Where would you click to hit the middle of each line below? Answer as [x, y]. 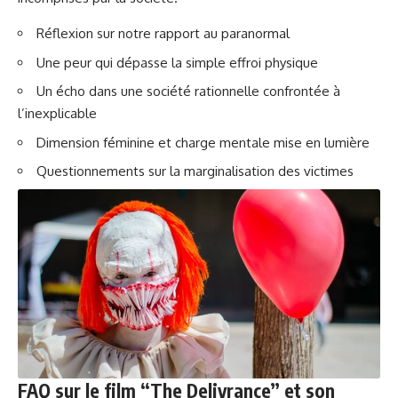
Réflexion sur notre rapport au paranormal [163, 34]
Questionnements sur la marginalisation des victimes [195, 171]
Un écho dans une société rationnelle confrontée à [188, 92]
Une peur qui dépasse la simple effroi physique [177, 62]
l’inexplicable [57, 114]
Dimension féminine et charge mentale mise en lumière [203, 142]
